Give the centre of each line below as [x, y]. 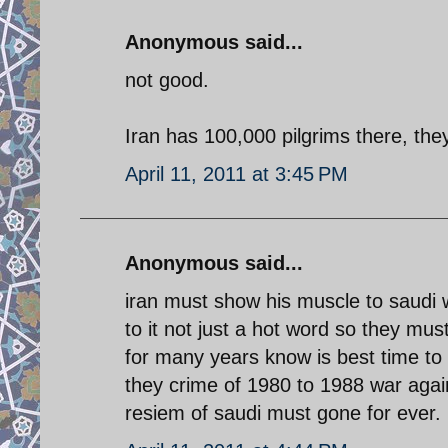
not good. [167, 79]
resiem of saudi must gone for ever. [283, 412]
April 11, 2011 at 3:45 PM [236, 173]
